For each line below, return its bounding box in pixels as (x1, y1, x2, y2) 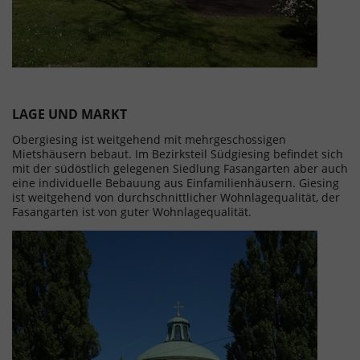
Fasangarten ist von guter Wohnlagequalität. (12, 204, 252, 219)
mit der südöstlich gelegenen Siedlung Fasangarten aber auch (12, 161, 348, 176)
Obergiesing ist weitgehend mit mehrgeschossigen (12, 132, 286, 147)
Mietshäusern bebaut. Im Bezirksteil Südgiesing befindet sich (12, 146, 343, 162)
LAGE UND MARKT (12, 105, 127, 123)
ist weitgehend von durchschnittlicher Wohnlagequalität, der (12, 190, 340, 205)
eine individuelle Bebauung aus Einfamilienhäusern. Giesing (12, 175, 339, 190)
